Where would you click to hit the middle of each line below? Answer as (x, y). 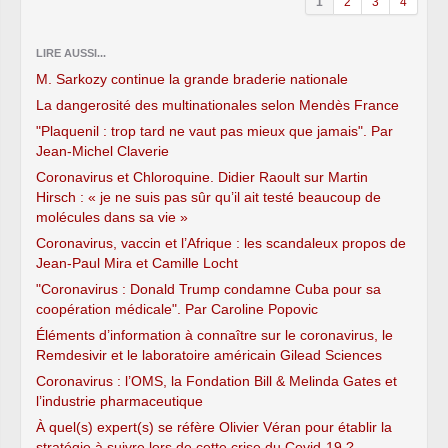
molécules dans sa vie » (112, 216)
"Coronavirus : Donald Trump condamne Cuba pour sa (208, 288)
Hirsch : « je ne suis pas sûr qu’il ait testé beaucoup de (208, 196)
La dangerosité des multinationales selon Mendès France (217, 104)
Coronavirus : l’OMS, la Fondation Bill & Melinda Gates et (216, 380)
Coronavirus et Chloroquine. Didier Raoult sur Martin (202, 176)
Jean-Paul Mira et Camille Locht (137, 262)
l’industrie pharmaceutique (119, 400)
